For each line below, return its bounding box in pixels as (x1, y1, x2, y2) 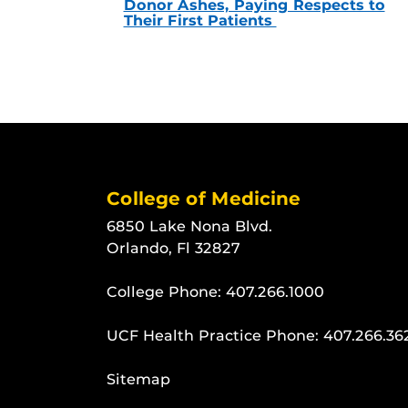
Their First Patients (123, 11, 277, 29)
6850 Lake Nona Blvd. (107, 217, 272, 235)
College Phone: (107, 282, 226, 301)
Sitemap (107, 370, 170, 388)
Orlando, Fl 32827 (107, 239, 240, 257)
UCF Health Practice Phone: (107, 326, 323, 344)
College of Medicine (107, 187, 301, 209)
